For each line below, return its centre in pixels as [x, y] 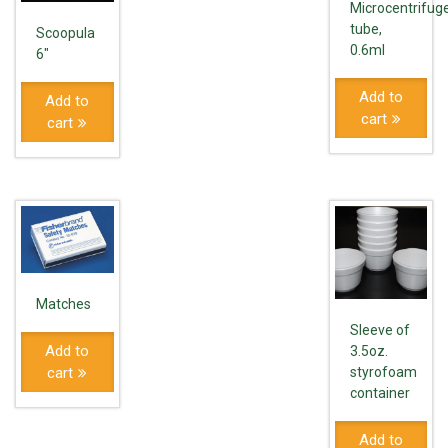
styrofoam [383, 371]
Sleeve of [379, 329]
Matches [63, 303]
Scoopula [65, 33]
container [379, 392]
